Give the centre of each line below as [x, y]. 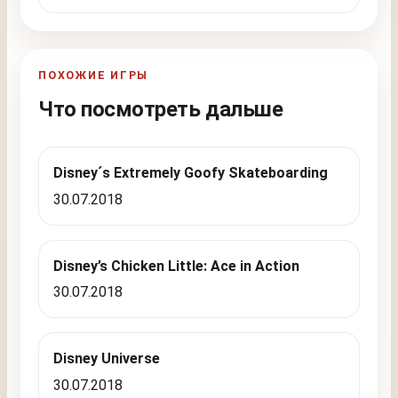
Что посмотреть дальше [161, 109]
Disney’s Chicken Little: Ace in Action [177, 266]
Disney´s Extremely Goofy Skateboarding [191, 172]
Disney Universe [107, 359]
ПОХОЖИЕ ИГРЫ [94, 75]
